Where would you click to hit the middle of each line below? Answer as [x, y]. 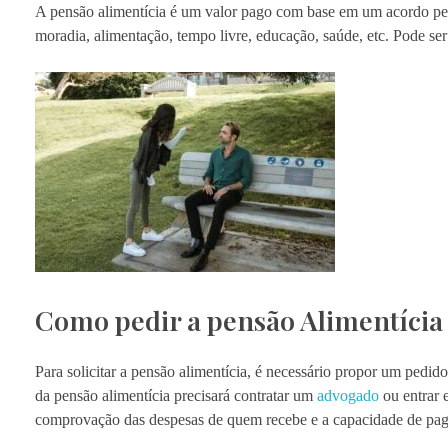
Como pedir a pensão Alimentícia [239, 319]
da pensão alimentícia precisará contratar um [176, 395]
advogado [348, 395]
